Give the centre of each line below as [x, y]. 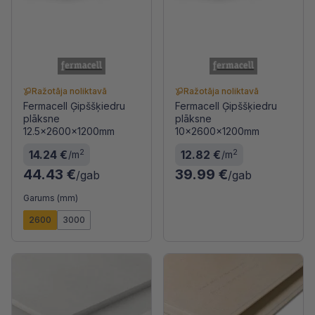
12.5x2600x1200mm [69, 131]
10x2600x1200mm [217, 131]
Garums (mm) [51, 198]
